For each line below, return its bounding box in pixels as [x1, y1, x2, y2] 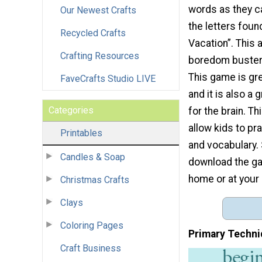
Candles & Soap [60, 151, 125, 163]
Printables [60, 127, 102, 139]
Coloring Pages [60, 219, 123, 231]
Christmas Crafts [60, 174, 129, 185]
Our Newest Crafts [60, 4, 136, 16]
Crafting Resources [60, 50, 139, 61]
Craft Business [60, 242, 121, 254]
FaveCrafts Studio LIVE [60, 73, 156, 84]
